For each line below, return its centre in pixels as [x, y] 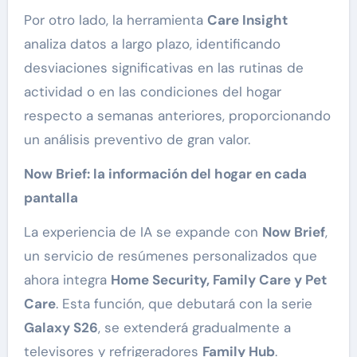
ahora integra [67, 280]
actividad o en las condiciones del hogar [152, 92]
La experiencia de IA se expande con [143, 232]
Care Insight [247, 20]
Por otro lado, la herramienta [115, 20]
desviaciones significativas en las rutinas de [163, 68]
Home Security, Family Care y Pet [218, 280]
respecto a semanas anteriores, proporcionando [177, 116]
